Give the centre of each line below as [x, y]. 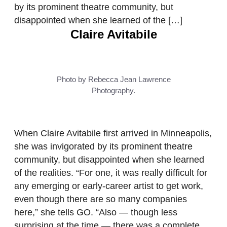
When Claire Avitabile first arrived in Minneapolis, [113, 134]
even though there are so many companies [101, 199]
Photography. [113, 91]
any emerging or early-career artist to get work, [109, 186]
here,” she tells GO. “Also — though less [96, 213]
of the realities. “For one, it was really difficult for [111, 173]
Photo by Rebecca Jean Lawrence [113, 80]
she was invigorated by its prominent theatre [103, 147]
